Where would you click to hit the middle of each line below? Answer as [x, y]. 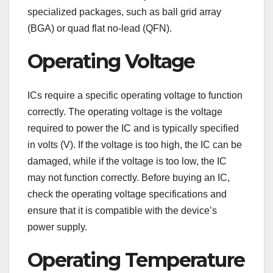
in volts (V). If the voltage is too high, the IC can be [135, 144]
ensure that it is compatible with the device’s [122, 210]
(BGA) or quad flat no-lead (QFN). [100, 28]
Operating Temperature [136, 260]
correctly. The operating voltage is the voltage [125, 112]
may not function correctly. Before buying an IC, [129, 177]
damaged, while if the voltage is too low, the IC [127, 161]
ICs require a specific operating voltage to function [135, 95]
